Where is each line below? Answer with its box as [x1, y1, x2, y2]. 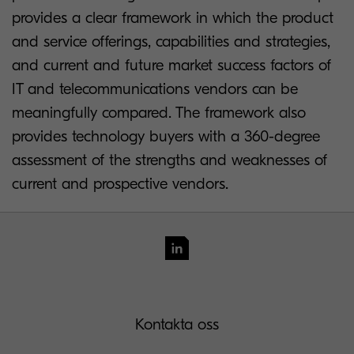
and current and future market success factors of [12, 56, 331, 75]
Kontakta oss [135, 315, 219, 334]
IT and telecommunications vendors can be [12, 80, 298, 99]
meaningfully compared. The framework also [12, 104, 306, 122]
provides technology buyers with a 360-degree [12, 127, 320, 146]
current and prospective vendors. [12, 175, 228, 194]
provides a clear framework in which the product [12, 9, 333, 28]
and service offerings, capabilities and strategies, [12, 32, 330, 51]
